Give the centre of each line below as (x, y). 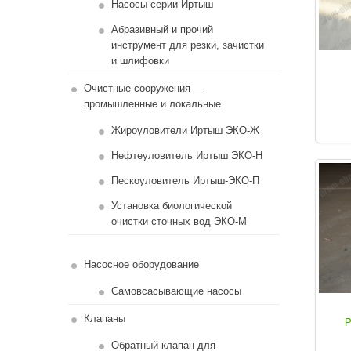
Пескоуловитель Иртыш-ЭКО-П (185, 181)
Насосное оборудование (141, 264)
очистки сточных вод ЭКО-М (179, 221)
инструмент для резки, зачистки (187, 45)
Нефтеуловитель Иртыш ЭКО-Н (186, 156)
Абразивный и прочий (162, 29)
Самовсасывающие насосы (176, 291)
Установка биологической (171, 206)
